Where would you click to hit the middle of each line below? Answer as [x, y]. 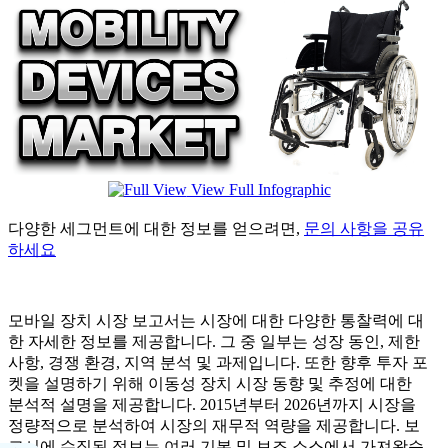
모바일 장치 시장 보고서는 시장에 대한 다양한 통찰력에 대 [216, 320]
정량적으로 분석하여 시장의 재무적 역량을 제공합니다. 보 [214, 425]
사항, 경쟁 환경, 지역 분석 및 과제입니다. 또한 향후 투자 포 [218, 362]
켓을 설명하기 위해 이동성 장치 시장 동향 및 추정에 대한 [210, 383]
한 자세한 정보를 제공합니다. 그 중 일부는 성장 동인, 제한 [214, 341]
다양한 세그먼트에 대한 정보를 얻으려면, [156, 228]
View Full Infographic [258, 189]
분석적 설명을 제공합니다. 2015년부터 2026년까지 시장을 [212, 404]
